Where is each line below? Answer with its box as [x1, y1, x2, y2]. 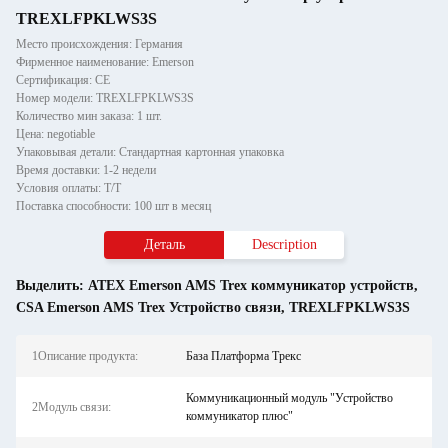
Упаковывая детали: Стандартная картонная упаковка [16, 145, 284, 159]
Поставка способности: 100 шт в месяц [16, 199, 211, 213]
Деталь [143, 237, 185, 252]
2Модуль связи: [32, 400, 111, 414]
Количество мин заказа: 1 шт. [16, 109, 162, 123]
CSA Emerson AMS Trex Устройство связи [16, 300, 281, 315]
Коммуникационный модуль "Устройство [185, 391, 393, 405]
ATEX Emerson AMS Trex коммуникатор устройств [88, 278, 414, 293]
